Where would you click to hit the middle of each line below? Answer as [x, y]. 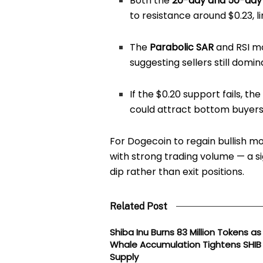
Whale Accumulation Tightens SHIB [186, 244]
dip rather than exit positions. [177, 171]
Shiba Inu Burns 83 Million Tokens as [186, 232]
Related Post [139, 206]
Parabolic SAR [182, 47]
